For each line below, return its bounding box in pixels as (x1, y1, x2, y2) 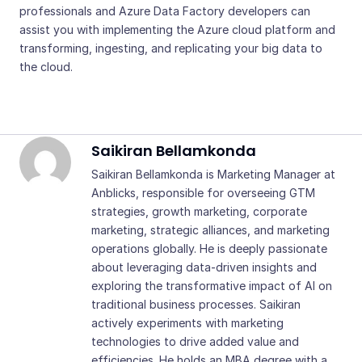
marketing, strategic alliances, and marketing (91, 223, 330, 238)
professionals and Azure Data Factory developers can (19, 4, 310, 19)
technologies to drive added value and (91, 335, 299, 349)
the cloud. (19, 60, 73, 74)
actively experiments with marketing (91, 316, 284, 330)
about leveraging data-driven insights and (91, 260, 317, 275)
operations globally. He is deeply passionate (91, 242, 327, 256)
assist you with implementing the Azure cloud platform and (19, 23, 335, 37)
